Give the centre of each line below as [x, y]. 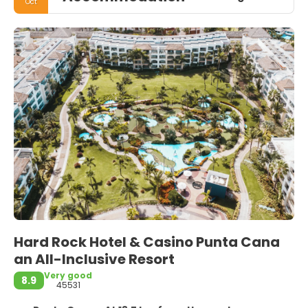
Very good [68, 275]
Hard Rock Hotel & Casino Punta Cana [147, 242]
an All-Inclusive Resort [96, 259]
